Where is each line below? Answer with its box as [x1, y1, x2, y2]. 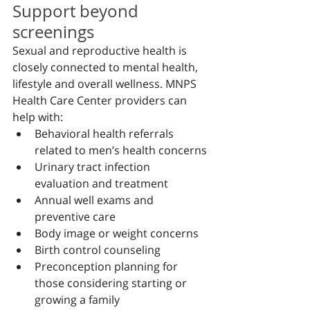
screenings [12, 21, 94, 43]
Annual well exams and [35, 192, 156, 208]
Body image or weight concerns [35, 226, 199, 241]
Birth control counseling [35, 242, 161, 257]
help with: [12, 109, 63, 125]
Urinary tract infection [35, 159, 153, 174]
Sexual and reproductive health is [12, 43, 190, 58]
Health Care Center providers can [12, 93, 190, 108]
